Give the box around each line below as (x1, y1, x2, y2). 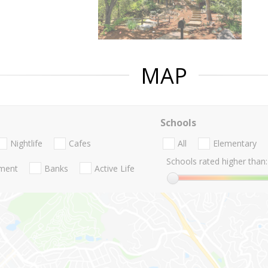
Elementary (212, 138, 257, 150)
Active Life (95, 162, 135, 174)
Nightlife (10, 138, 42, 150)
